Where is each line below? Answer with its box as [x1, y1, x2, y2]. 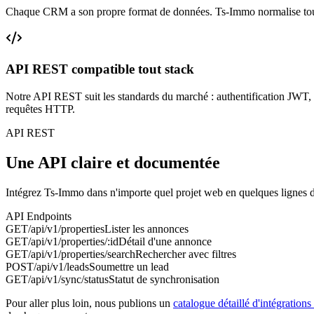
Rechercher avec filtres [135, 247, 236, 260]
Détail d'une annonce [118, 235, 212, 247]
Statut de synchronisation [109, 273, 219, 285]
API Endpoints [6, 210, 71, 222]
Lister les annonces [104, 222, 189, 235]
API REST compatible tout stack [6, 62, 194, 77]
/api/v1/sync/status [28, 273, 109, 285]
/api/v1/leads [34, 260, 89, 273]
